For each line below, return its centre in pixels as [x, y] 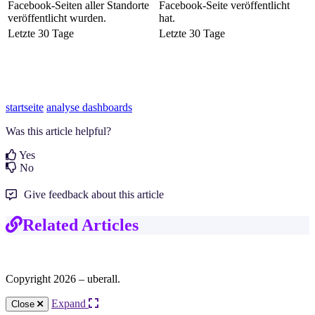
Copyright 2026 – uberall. [63, 279]
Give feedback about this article [94, 195]
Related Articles [81, 225]
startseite [25, 108]
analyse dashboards [89, 108]
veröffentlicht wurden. [57, 18]
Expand [70, 304]
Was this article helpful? [58, 131]
